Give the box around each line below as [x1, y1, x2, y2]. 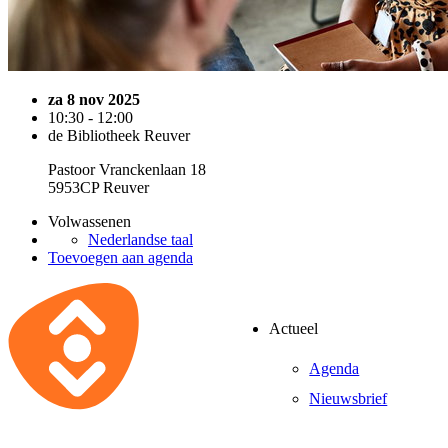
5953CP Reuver [48, 179, 149, 196]
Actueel [269, 320, 319, 338]
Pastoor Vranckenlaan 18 [48, 161, 206, 178]
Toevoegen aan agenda [48, 249, 193, 266]
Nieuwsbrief [309, 389, 388, 407]
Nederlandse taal [88, 231, 193, 248]
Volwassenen [48, 213, 131, 230]
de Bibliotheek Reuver [48, 127, 190, 144]
